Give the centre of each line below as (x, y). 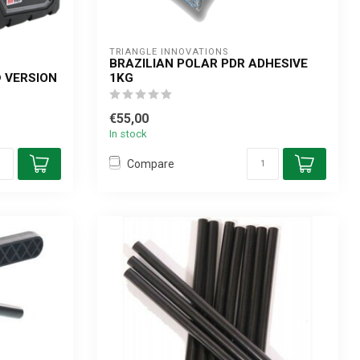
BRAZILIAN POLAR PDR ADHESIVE (209, 63)
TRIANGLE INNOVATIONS (169, 52)
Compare (151, 164)
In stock (128, 134)
